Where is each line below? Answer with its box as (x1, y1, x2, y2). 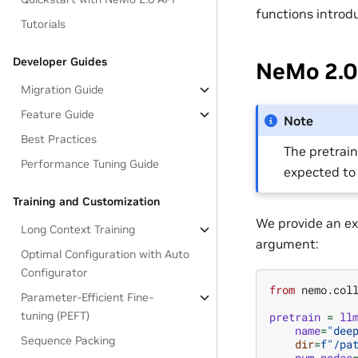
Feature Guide (21, 107, 95, 121)
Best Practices (21, 132, 97, 146)
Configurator (21, 265, 89, 280)
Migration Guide (21, 82, 105, 97)
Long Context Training (21, 222, 136, 237)
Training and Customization (13, 194, 160, 209)
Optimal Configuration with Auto (21, 247, 190, 261)
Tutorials (21, 17, 66, 31)
